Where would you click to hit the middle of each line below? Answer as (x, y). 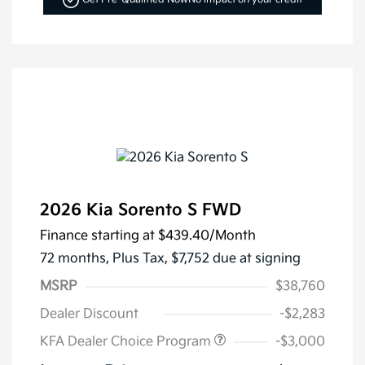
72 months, (76, 258)
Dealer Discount (89, 314)
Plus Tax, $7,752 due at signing (207, 258)
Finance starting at (97, 235)
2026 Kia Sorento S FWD (141, 210)
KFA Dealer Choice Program (127, 341)
